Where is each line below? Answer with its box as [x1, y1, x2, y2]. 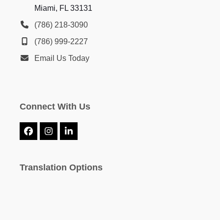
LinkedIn [68, 130, 102, 140]
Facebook [27, 130, 67, 140]
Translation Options [19, 163, 103, 172]
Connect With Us [19, 102, 90, 111]
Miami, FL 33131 [34, 4, 92, 12]
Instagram [48, 130, 87, 140]
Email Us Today [34, 54, 89, 62]
